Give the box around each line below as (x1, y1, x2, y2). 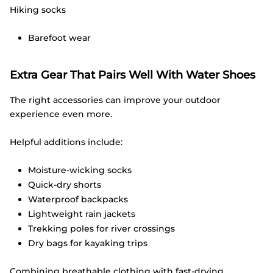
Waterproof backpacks (28, 194, 128, 205)
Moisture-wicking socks (28, 165, 132, 176)
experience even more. (10, 108, 112, 120)
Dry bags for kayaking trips (28, 238, 147, 249)
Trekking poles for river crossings (28, 223, 175, 235)
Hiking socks (10, 4, 66, 15)
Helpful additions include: (10, 136, 122, 147)
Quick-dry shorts (28, 179, 101, 191)
